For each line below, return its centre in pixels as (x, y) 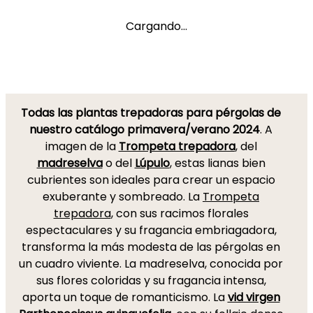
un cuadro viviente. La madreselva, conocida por (151, 264)
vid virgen (254, 297)
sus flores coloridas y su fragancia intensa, (151, 281)
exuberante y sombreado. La (123, 197)
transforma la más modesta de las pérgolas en (151, 247)
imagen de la (82, 146)
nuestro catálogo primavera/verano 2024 (145, 130)
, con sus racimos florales (180, 213)
